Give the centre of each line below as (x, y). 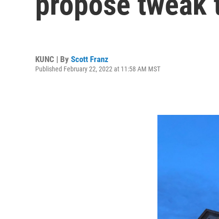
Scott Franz (90, 59)
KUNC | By (53, 59)
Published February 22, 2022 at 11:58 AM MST (98, 69)
